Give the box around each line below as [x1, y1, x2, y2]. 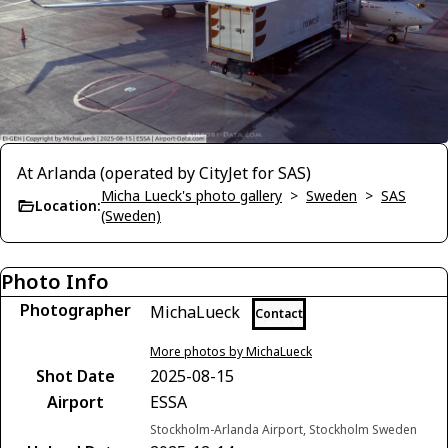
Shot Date [35, 364, 115, 387]
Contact [255, 304, 303, 322]
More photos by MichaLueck [150, 342, 312, 360]
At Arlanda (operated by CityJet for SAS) [17, 161, 311, 184]
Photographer [19, 298, 131, 321]
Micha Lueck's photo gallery [101, 185, 282, 205]
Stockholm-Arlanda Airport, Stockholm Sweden [150, 420, 417, 438]
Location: [35, 195, 101, 215]
